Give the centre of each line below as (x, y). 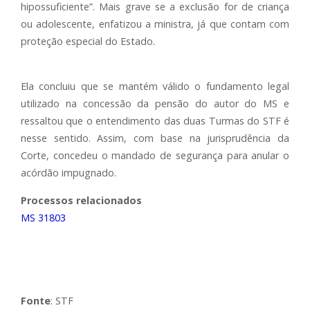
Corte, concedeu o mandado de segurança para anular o (155, 155)
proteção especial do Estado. (88, 41)
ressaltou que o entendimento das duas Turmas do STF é (155, 121)
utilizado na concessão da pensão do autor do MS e (155, 103)
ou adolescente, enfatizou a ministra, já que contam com (155, 24)
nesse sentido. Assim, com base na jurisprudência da (155, 138)
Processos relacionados (81, 200)
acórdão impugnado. (69, 173)
